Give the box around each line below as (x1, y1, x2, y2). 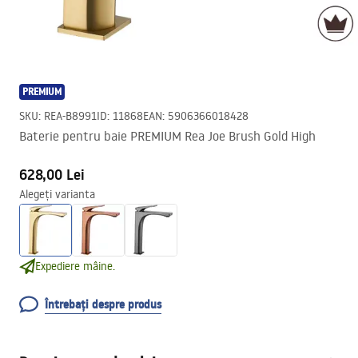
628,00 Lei (19, 165, 85, 185)
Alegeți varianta (19, 187, 95, 201)
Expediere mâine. (35, 259, 115, 273)
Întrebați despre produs (45, 296, 161, 312)
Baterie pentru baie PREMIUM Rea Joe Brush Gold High (19, 128, 316, 144)
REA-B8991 (44, 109, 97, 123)
